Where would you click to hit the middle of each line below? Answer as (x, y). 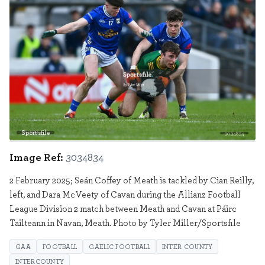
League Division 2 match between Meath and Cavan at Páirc (123, 208)
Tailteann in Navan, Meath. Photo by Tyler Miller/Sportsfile (125, 222)
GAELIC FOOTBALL (119, 246)
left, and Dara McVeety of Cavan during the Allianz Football (125, 194)
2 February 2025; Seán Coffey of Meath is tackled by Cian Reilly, (132, 180)
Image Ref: (36, 156)
